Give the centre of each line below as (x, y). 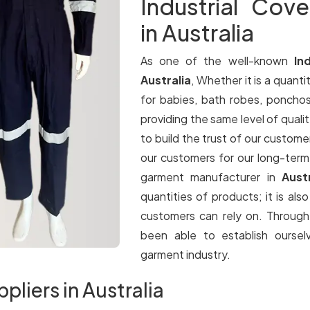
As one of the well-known (217, 61)
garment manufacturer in (211, 177)
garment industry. (185, 254)
